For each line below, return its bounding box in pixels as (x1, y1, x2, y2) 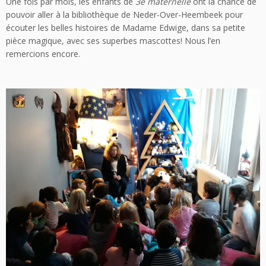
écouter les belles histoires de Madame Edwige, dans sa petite (6, 22, 245, 34)
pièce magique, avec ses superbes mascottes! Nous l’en (6, 35, 220, 47)
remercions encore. (6, 48, 80, 60)
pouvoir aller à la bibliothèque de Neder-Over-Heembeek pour (6, 9, 243, 21)
